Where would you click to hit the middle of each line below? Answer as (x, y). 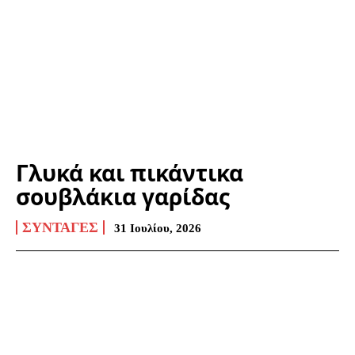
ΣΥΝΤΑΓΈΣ (60, 227)
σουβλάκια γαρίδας (123, 196)
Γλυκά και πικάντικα (130, 172)
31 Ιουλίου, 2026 (158, 228)
